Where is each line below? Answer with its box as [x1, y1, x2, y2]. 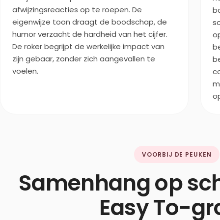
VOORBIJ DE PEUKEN [141, 150, 212, 159]
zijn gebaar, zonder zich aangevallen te [12, 54, 155, 64]
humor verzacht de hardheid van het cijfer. [12, 29, 167, 39]
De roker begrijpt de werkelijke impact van [12, 41, 165, 52]
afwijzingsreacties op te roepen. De [12, 4, 142, 15]
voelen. [12, 66, 38, 76]
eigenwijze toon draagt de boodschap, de [12, 17, 167, 27]
